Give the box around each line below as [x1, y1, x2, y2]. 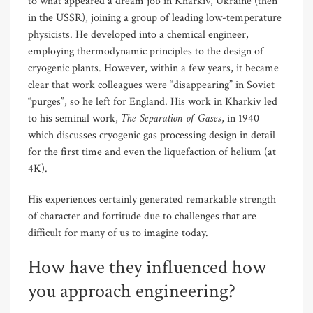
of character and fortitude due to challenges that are [28, 208, 256, 224]
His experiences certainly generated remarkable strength [28, 191, 276, 207]
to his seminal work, [28, 110, 121, 126]
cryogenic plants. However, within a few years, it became [28, 60, 279, 75]
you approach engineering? [28, 277, 235, 304]
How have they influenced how [28, 254, 266, 280]
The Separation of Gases [121, 108, 221, 129]
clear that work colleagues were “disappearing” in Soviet [28, 77, 275, 92]
